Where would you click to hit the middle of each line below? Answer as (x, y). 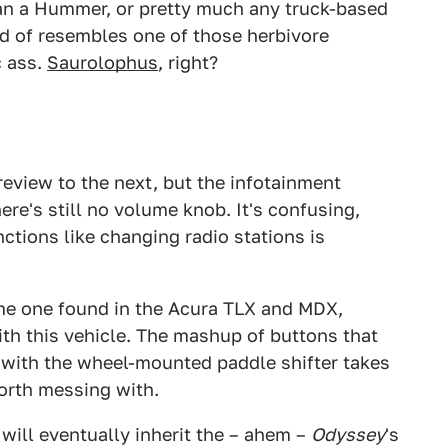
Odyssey (348, 434)
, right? (188, 62)
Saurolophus (102, 62)
